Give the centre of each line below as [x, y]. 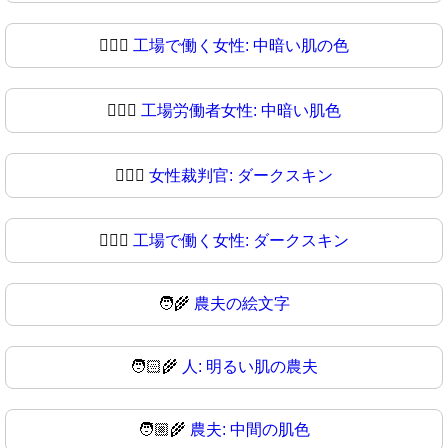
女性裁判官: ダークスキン [241, 175]
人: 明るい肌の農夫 [250, 366]
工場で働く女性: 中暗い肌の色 [241, 45]
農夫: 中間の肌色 [250, 429]
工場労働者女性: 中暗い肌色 [241, 110]
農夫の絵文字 [242, 303]
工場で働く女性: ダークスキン [241, 240]
